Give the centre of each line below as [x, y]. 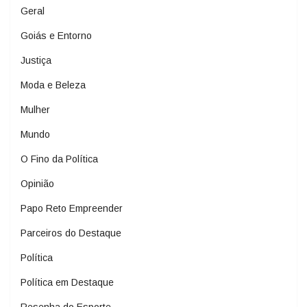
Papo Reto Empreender [72, 209]
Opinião [37, 184]
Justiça [36, 61]
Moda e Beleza [53, 85]
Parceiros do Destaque [71, 233]
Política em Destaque [67, 283]
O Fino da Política [59, 159]
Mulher [35, 110]
